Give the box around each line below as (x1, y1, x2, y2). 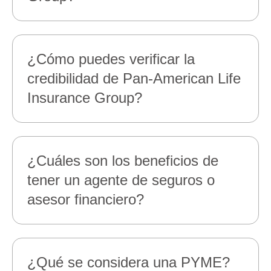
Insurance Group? (27, 90, 149, 106)
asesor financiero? (27, 191, 147, 207)
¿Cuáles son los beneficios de (27, 152, 218, 169)
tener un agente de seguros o (27, 172, 215, 188)
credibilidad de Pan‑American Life (27, 70, 241, 87)
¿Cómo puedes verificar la (27, 51, 195, 67)
